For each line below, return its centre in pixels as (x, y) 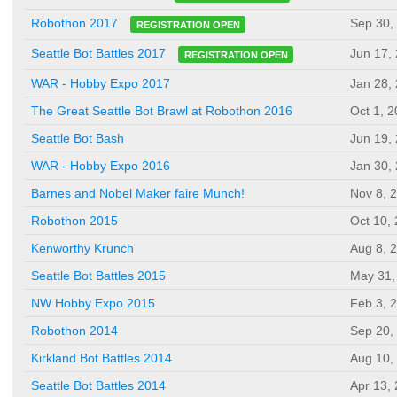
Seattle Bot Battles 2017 (98, 54)
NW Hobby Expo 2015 (93, 304)
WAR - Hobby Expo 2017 (101, 84)
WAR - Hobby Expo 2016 (101, 166)
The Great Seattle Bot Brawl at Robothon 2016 (162, 111)
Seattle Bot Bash (78, 139)
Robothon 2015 (74, 221)
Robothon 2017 (74, 23)
